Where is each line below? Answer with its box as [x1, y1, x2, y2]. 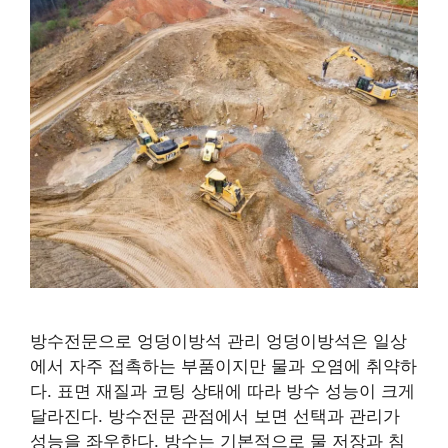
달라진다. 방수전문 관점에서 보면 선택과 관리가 [30, 405, 400, 426]
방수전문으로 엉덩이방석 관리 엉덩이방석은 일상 [30, 330, 407, 351]
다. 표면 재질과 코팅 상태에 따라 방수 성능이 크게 [30, 380, 415, 401]
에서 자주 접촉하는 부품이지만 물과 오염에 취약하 [30, 355, 417, 376]
